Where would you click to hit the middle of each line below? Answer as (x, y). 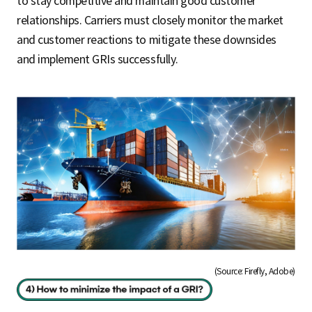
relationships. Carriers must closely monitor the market (150, 21)
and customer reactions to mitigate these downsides (147, 40)
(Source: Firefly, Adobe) (255, 272)
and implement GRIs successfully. (97, 60)
